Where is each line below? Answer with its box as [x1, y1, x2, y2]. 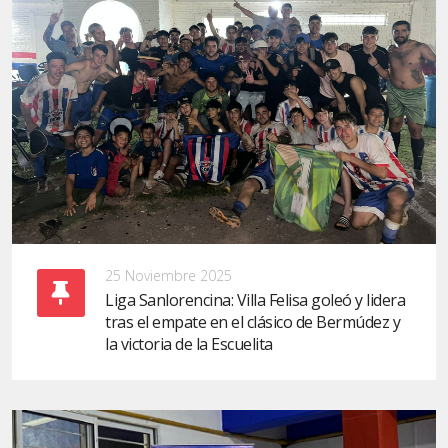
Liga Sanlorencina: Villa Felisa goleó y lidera [105, 289, 405, 312]
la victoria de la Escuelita [105, 333, 273, 356]
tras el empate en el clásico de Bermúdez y [105, 311, 400, 334]
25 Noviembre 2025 [105, 266, 232, 286]
